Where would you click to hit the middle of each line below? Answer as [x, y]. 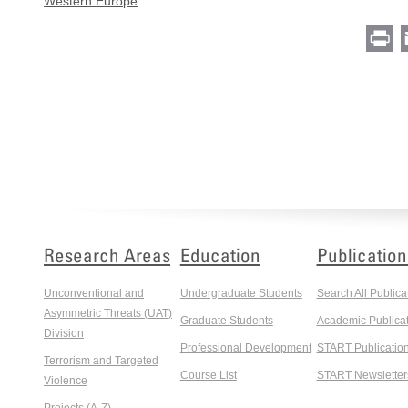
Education [220, 255]
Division [64, 334]
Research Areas [107, 255]
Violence [66, 381]
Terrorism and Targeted [101, 361]
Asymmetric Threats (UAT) [108, 314]
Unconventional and [94, 294]
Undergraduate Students [241, 294]
